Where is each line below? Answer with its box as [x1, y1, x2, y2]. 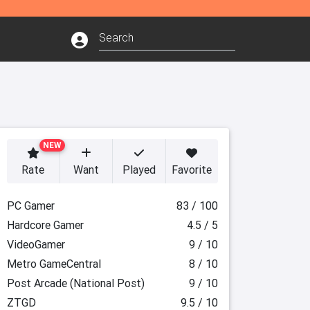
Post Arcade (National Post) [6, 276, 145, 290]
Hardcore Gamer [6, 218, 84, 232]
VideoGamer [6, 237, 65, 251]
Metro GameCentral [6, 257, 101, 271]
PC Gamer [6, 199, 55, 212]
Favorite [172, 163, 212, 176]
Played [122, 163, 156, 176]
